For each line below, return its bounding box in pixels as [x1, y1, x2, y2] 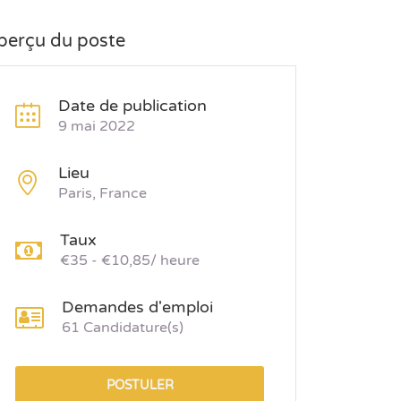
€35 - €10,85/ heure [60, 252, 200, 269]
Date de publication [58, 96, 207, 115]
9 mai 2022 [58, 117, 135, 135]
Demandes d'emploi [62, 297, 213, 317]
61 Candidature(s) [62, 319, 183, 337]
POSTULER [106, 378, 174, 393]
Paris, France [58, 184, 147, 202]
